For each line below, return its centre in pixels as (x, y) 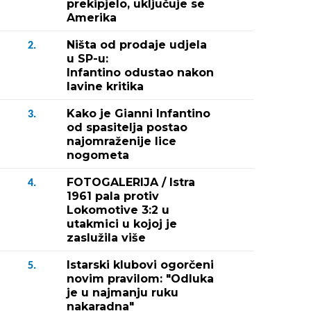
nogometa (98, 155)
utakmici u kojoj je (122, 224)
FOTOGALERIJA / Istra (131, 182)
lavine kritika (105, 86)
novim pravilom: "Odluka (140, 279)
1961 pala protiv (113, 196)
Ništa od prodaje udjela (137, 45)
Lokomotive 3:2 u (118, 210)
